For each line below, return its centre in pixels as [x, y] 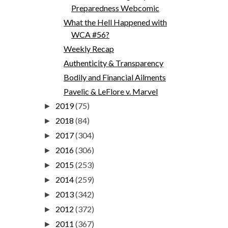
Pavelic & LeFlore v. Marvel [110, 91]
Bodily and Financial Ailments [115, 77]
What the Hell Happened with [115, 22]
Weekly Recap [89, 48]
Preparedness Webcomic [115, 8]
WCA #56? [90, 34]
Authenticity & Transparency [113, 63]
